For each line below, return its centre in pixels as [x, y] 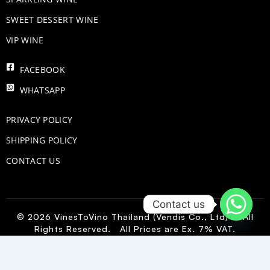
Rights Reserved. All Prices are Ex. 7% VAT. [135, 228]
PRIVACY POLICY [39, 119]
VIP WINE [25, 40]
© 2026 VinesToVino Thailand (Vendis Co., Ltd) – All [135, 216]
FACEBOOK [42, 69]
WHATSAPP [42, 90]
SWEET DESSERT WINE [52, 19]
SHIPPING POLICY [42, 140]
